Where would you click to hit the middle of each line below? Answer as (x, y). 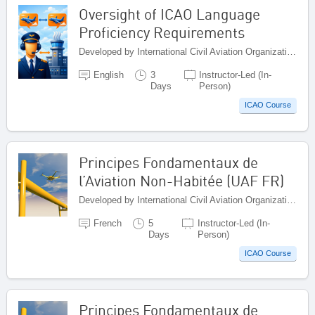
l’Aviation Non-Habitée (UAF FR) (181, 180)
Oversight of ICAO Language (169, 14)
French (108, 223)
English (109, 75)
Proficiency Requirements (162, 32)
